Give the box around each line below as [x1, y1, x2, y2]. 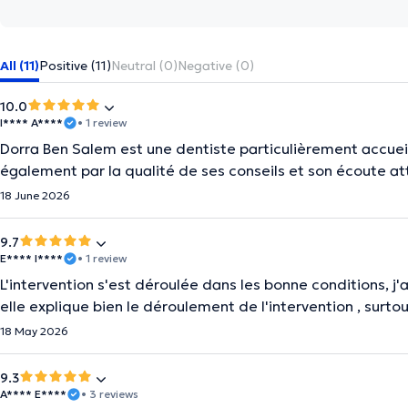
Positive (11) [39, 57, 111, 74]
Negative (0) [178, 57, 254, 74]
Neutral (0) [111, 57, 178, 74]
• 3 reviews [81, 387, 138, 401]
